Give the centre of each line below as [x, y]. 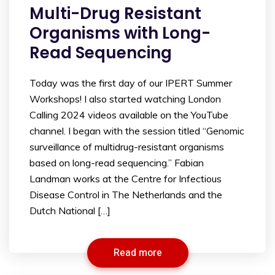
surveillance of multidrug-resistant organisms [127, 147]
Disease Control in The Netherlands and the [126, 195]
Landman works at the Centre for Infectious [126, 179]
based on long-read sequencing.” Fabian [117, 163]
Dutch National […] [70, 211]
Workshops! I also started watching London [125, 99]
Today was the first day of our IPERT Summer [131, 83]
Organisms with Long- [120, 33]
